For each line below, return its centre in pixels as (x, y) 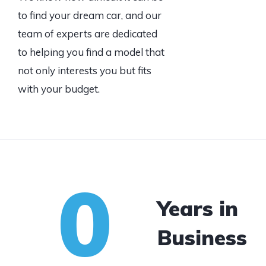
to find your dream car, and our (90, 15)
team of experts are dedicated (88, 34)
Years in (198, 208)
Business (202, 237)
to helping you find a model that (91, 52)
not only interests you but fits (85, 70)
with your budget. (59, 89)
